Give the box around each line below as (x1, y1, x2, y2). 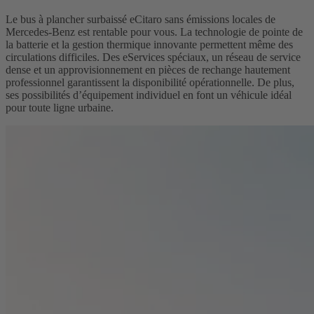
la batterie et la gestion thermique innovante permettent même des (6, 38, 293, 50)
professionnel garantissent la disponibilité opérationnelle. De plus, (6, 76, 294, 88)
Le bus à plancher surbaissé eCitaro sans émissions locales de (6, 13, 275, 25)
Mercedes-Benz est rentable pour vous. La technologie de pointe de (6, 25, 303, 38)
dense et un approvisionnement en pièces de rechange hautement (6, 63, 290, 76)
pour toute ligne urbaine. (6, 101, 114, 114)
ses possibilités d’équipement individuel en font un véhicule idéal (6, 88, 292, 101)
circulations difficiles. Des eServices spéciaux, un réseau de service (6, 50, 301, 63)
